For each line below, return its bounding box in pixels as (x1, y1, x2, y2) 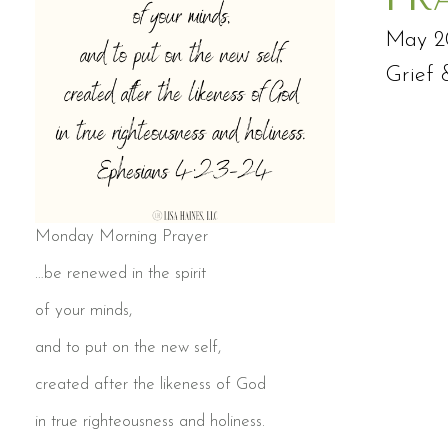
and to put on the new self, (35, 339, 221, 357)
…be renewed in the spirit (35, 265, 206, 283)
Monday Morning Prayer (35, 228, 208, 246)
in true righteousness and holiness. (35, 413, 265, 431)
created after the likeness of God (35, 376, 266, 394)
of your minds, (35, 302, 132, 320)
